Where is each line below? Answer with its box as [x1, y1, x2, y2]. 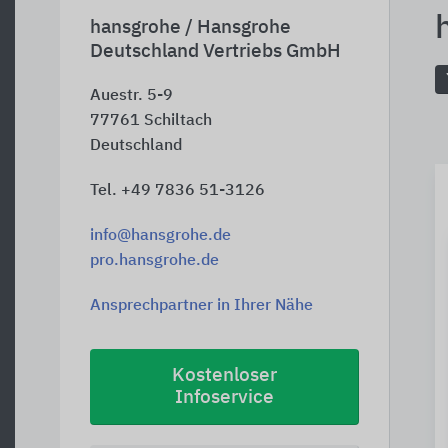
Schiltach [144, 113, 212, 129]
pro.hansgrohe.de [90, 253, 219, 269]
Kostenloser [172, 366, 277, 385]
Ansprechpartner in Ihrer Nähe [90, 298, 313, 314]
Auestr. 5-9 [90, 88, 173, 104]
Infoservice [175, 388, 274, 407]
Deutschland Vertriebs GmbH [90, 42, 341, 61]
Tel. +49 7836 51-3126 [90, 183, 265, 199]
